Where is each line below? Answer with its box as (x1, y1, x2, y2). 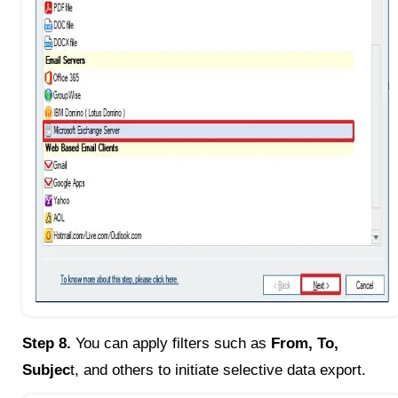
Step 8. (22, 335, 71, 353)
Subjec (22, 362, 70, 379)
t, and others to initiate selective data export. (70, 362, 366, 379)
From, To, (271, 335, 338, 353)
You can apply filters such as (71, 335, 271, 353)
